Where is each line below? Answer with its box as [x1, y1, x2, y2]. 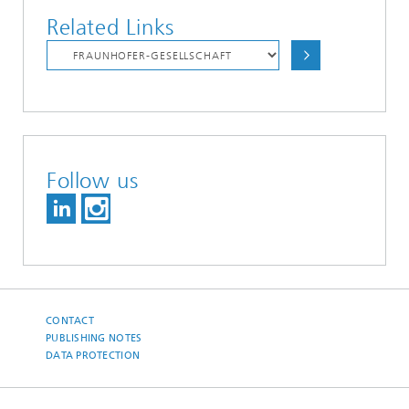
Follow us [47, 168, 139, 194]
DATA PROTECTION [46, 350, 141, 362]
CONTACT [46, 315, 94, 327]
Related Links [47, 15, 174, 40]
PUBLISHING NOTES [46, 332, 142, 344]
